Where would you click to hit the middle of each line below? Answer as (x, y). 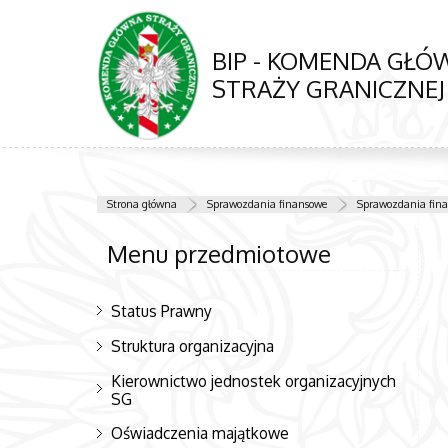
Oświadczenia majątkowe (200, 433)
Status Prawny (161, 311)
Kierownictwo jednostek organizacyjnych (253, 380)
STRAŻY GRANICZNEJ (328, 88)
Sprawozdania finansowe (267, 204)
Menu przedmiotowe (218, 253)
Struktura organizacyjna (192, 346)
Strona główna (142, 204)
